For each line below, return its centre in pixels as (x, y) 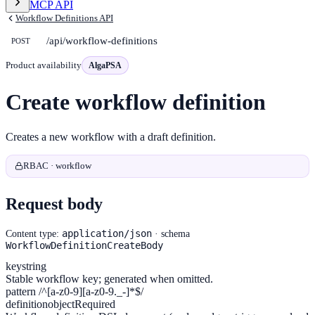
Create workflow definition (136, 102)
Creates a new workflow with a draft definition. (111, 136)
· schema (171, 233)
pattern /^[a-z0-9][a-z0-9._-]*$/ (75, 291)
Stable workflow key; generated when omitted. (109, 278)
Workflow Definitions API (64, 18)
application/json (107, 233)
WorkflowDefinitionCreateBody (84, 245)
